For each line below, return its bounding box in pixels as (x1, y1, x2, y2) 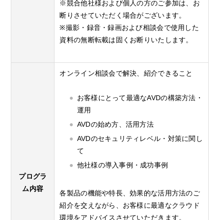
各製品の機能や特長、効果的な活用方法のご (59, 189, 200, 197)
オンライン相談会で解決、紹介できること (59, 69, 193, 77)
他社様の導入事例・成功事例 (77, 161, 168, 169)
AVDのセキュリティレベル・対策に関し (77, 134, 203, 142)
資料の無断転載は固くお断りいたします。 (59, 35, 193, 44)
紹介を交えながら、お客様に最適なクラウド (59, 201, 200, 210)
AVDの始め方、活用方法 (77, 120, 154, 128)
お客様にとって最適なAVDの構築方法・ (77, 93, 203, 102)
